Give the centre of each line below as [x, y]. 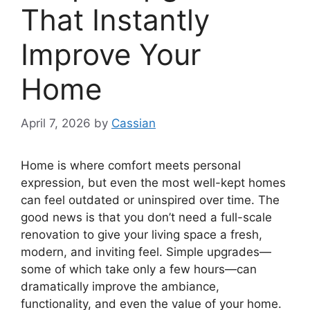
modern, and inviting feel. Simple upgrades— [146, 252]
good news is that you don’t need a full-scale [146, 217]
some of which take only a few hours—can [139, 269]
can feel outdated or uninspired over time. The [150, 200]
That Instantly [115, 20]
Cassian [134, 123]
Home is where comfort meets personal [131, 165]
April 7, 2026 [56, 123]
